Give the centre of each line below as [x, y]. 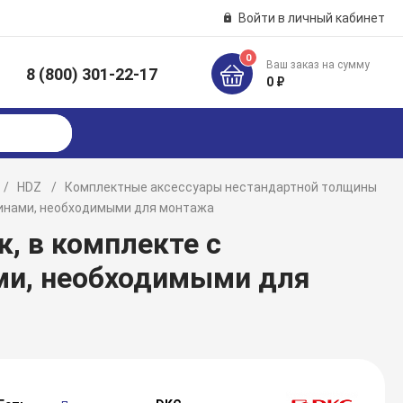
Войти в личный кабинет [311, 18]
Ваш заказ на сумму [318, 65]
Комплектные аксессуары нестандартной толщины [221, 187]
